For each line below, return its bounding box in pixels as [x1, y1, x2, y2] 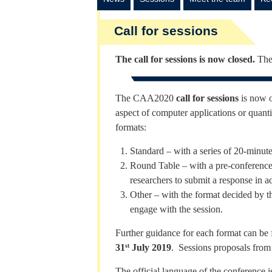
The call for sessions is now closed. [115, 54, 257, 64]
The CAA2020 [115, 93, 176, 103]
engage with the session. [130, 204, 223, 214]
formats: [115, 122, 146, 132]
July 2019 [129, 242, 171, 253]
